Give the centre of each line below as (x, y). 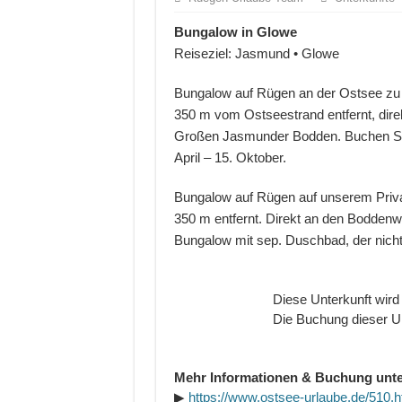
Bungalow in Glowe (235, 32)
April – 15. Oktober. (230, 158)
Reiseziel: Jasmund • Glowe (256, 54)
